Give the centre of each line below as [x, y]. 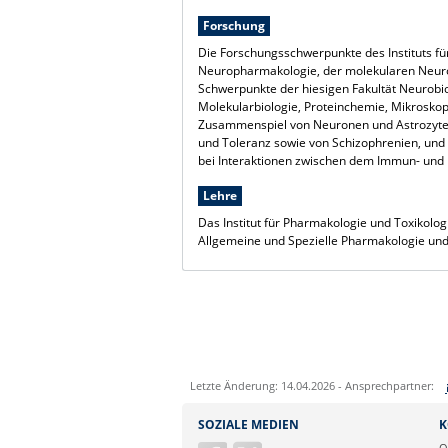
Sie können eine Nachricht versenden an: [317, 416]
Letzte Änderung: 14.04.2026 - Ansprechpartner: [312, 386]
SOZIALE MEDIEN [248, 425]
